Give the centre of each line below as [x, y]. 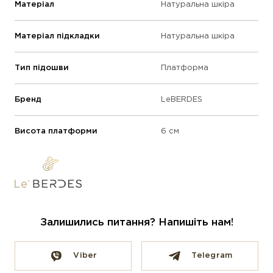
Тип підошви [42, 68]
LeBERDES [182, 100]
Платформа [185, 68]
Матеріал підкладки [57, 37]
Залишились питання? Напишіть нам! [136, 222]
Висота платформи [56, 132]
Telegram [212, 255]
